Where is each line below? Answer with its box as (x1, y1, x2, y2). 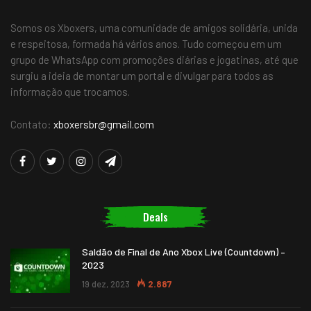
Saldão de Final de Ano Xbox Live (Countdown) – (82, 245, 285, 258)
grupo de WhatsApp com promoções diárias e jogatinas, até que (10, 53, 299, 67)
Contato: (10, 118, 53, 131)
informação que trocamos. (10, 85, 130, 99)
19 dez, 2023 (82, 278, 130, 289)
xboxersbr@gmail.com (53, 118, 154, 131)
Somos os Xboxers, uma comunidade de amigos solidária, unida (10, 22, 298, 35)
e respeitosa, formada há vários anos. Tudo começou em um (10, 37, 282, 51)
